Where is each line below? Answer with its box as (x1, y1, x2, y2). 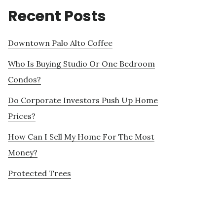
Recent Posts (8, 6, 106, 27)
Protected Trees (8, 168, 71, 179)
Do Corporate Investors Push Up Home (8, 95, 158, 106)
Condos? (8, 74, 41, 85)
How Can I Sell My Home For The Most (8, 132, 154, 142)
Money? (8, 147, 37, 158)
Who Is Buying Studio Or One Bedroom (8, 59, 155, 69)
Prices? (8, 111, 36, 121)
